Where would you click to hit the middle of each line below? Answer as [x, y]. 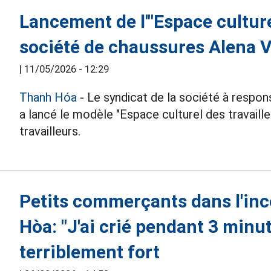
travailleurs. [50, 131]
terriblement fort [90, 252]
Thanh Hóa [48, 97]
